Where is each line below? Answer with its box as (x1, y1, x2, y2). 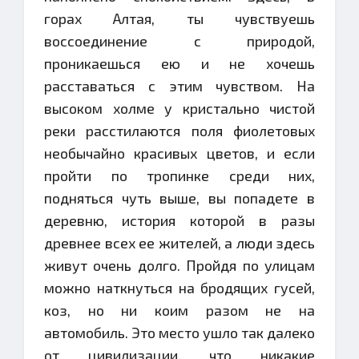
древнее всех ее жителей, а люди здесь (44, 234, 315, 252)
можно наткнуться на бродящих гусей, (44, 279, 315, 296)
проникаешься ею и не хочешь (44, 54, 315, 72)
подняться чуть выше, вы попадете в (44, 189, 315, 207)
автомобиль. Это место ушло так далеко (44, 324, 315, 341)
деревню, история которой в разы (44, 212, 315, 229)
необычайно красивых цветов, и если (44, 144, 315, 162)
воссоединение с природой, (44, 32, 315, 50)
